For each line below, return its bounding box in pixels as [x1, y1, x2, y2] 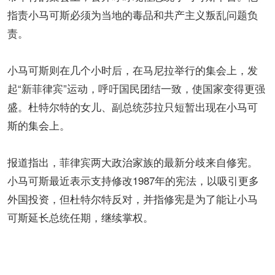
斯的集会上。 [7, 117, 70, 133]
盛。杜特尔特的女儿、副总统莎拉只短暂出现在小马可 [7, 99, 258, 115]
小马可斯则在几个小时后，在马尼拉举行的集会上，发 [7, 62, 258, 78]
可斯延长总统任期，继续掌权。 [7, 209, 153, 225]
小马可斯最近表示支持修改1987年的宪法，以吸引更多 [7, 172, 259, 188]
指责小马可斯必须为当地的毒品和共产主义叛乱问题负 [7, 7, 258, 23]
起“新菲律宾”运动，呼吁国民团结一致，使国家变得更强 [7, 80, 265, 96]
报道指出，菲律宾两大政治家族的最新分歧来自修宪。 [7, 154, 258, 170]
